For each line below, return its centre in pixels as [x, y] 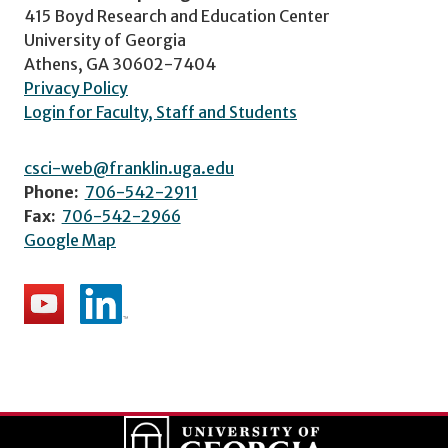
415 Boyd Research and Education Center [177, 16]
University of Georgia [105, 40]
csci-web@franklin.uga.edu [129, 168]
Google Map [70, 240]
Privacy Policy [76, 88]
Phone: [51, 192]
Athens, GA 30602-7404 [120, 64]
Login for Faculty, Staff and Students [160, 112]
